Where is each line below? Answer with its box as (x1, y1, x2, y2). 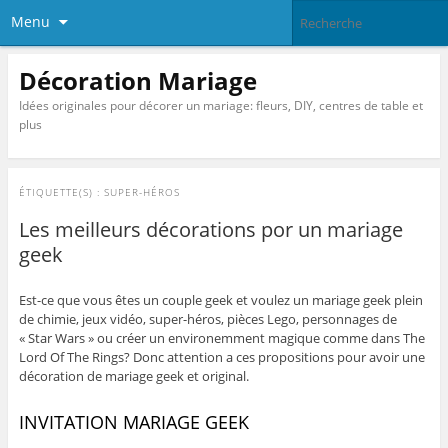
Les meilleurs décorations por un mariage (18, 216, 403, 244)
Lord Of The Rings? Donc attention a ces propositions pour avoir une (18, 348, 425, 367)
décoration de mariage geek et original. (18, 367, 249, 386)
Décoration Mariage (18, 63, 257, 97)
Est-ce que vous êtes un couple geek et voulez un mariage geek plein (18, 291, 423, 310)
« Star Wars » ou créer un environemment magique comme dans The (18, 329, 425, 348)
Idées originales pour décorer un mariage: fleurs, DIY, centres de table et (18, 96, 423, 114)
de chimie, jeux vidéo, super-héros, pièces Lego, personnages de (18, 310, 397, 329)
